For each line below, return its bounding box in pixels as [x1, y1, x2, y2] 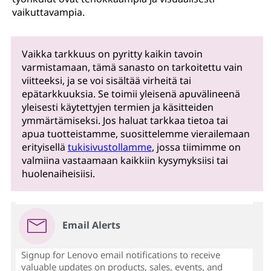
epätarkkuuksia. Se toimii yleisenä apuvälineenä [21, 87, 240, 101]
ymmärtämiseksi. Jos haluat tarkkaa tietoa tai [21, 114, 228, 128]
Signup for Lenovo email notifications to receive [21, 249, 220, 261]
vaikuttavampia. [12, 5, 85, 19]
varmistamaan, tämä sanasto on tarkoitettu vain [21, 60, 243, 74]
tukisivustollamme [67, 140, 152, 154]
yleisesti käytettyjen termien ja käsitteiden [21, 100, 214, 114]
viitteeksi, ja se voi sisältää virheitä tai [21, 74, 191, 88]
